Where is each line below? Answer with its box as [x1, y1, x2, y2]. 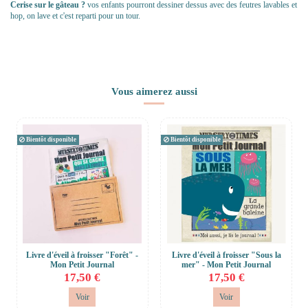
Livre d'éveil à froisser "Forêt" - [26, 250, 139, 260]
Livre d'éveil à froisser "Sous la [171, 250, 281, 260]
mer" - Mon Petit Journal [181, 259, 272, 269]
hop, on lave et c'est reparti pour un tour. [10, 11, 142, 21]
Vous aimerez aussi [111, 85, 197, 97]
